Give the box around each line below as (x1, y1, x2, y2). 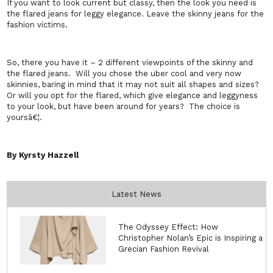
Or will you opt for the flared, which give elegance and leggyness (7, 91, 258, 101)
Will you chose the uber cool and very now (76, 69, 242, 79)
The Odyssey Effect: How (118, 222, 219, 232)
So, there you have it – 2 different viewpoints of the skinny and (7, 58, 253, 68)
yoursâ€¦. (7, 113, 43, 122)
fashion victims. (7, 20, 68, 30)
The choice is (189, 102, 241, 112)
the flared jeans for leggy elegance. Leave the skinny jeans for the (7, 9, 264, 19)
